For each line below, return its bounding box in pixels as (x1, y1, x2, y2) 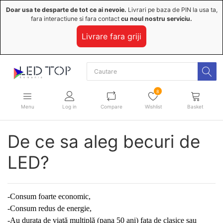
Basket (187, 104, 204, 110)
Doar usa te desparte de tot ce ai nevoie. (5, 6, 126, 13)
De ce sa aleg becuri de (7, 130, 200, 152)
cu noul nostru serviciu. (121, 15, 192, 22)
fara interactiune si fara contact (31, 15, 121, 22)
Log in (62, 104, 77, 110)
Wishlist (144, 104, 162, 110)
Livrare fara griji (82, 31, 141, 41)
